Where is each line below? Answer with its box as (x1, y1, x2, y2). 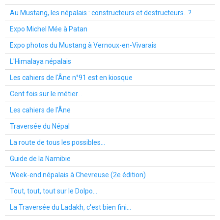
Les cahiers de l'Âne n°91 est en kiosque (10, 73, 133, 82)
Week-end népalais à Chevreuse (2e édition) (10, 170, 146, 179)
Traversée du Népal (10, 122, 70, 130)
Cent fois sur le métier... (10, 89, 82, 98)
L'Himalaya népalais (10, 57, 71, 65)
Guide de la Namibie (10, 154, 71, 163)
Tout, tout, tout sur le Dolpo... (10, 187, 97, 195)
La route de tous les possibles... (10, 138, 105, 146)
